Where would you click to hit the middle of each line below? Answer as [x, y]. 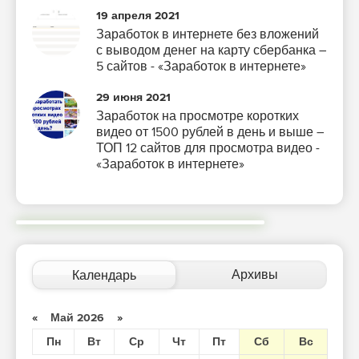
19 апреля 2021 [138, 16]
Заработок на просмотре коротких [198, 117]
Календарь [105, 276]
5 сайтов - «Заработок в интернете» [201, 67]
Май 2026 [77, 318]
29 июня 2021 [133, 98]
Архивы [254, 275]
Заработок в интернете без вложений [208, 35]
